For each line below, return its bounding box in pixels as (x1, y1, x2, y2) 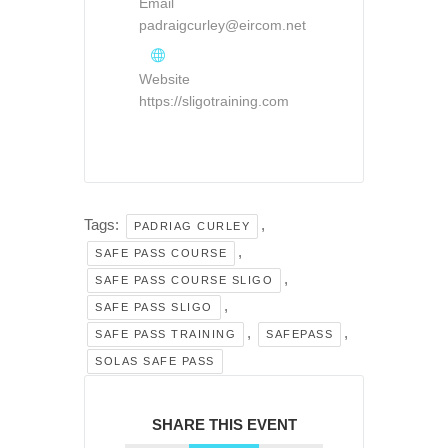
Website (139, 71, 190, 88)
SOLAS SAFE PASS (95, 355, 215, 368)
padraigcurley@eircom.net (139, 17, 306, 34)
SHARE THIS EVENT (151, 416, 297, 434)
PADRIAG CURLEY (134, 220, 250, 233)
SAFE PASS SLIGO (95, 301, 213, 314)
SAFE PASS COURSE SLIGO (95, 274, 273, 287)
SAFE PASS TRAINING (95, 328, 236, 341)
